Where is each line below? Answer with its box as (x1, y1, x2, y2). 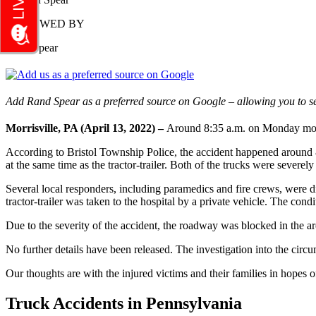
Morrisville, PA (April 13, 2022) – (6, 121, 166, 134)
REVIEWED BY (6, 17, 85, 30)
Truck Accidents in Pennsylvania (6, 293, 242, 312)
